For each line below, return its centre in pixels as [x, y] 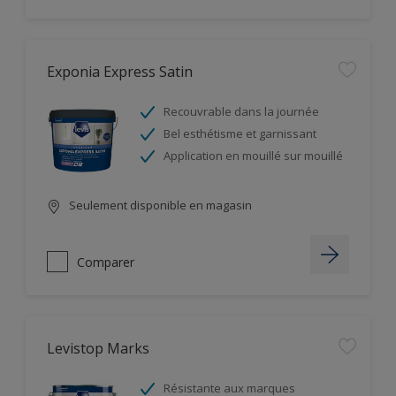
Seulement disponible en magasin [159, 205]
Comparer [106, 262]
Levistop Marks [98, 348]
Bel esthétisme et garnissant [240, 133]
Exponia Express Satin [120, 72]
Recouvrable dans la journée [241, 111]
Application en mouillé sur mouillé [253, 156]
